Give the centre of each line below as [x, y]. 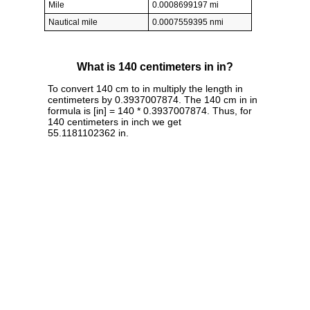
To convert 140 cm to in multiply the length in [145, 88]
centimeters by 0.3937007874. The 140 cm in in [153, 99]
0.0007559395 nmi [188, 22]
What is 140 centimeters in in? [155, 67]
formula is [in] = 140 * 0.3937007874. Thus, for [150, 110]
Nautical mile [73, 22]
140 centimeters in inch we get [115, 121]
